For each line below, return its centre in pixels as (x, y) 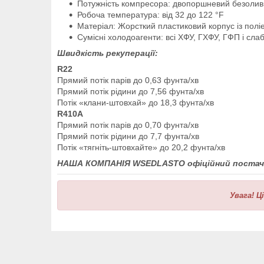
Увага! (242, 195)
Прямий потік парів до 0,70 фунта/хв (128, 125)
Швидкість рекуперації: (109, 53)
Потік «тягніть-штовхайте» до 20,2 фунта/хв (141, 147)
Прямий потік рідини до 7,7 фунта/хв (128, 136)
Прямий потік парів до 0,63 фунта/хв (128, 80)
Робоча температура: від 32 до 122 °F (151, 14)
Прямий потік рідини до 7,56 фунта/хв (131, 91)
